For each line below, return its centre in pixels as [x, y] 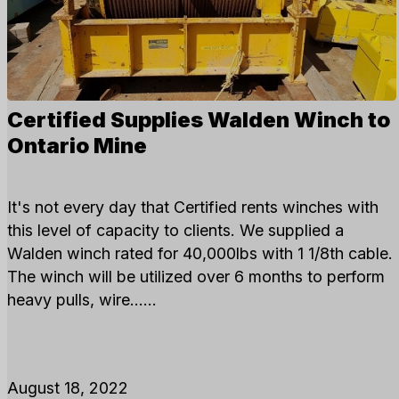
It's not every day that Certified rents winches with [193, 207]
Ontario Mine [77, 146]
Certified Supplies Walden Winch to [199, 120]
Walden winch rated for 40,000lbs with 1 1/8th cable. [200, 253]
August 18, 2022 [68, 387]
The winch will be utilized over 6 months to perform [196, 276]
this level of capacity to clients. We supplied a [175, 230]
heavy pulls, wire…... [82, 299]
